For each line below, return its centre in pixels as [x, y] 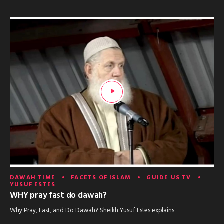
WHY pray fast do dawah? [59, 195]
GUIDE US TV [169, 178]
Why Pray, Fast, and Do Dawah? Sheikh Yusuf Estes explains [92, 211]
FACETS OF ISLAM [101, 178]
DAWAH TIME [33, 178]
